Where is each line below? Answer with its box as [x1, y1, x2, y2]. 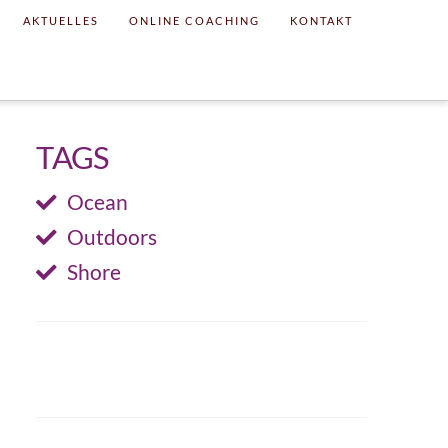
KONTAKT [290, 14, 354, 27]
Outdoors [67, 225, 158, 250]
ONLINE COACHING [129, 14, 261, 27]
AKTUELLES [23, 14, 100, 27]
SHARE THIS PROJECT [141, 338, 262, 354]
